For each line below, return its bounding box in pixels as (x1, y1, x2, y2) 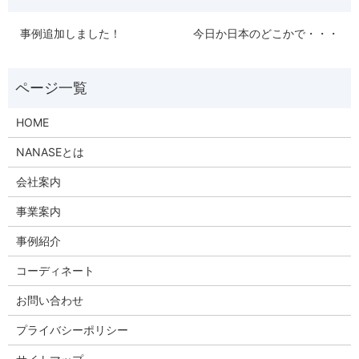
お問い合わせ (15, 293, 83, 308)
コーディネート (15, 264, 95, 278)
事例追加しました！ (20, 26, 121, 41)
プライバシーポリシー (15, 323, 128, 337)
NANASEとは (15, 145, 84, 159)
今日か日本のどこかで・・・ (193, 26, 339, 41)
